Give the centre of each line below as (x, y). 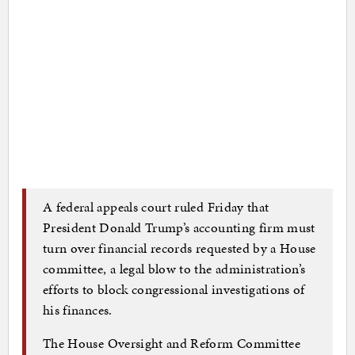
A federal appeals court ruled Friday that (156, 207)
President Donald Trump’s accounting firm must (179, 228)
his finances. (78, 310)
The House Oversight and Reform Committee (172, 344)
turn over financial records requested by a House (179, 248)
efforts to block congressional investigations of (174, 290)
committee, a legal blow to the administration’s (174, 269)
